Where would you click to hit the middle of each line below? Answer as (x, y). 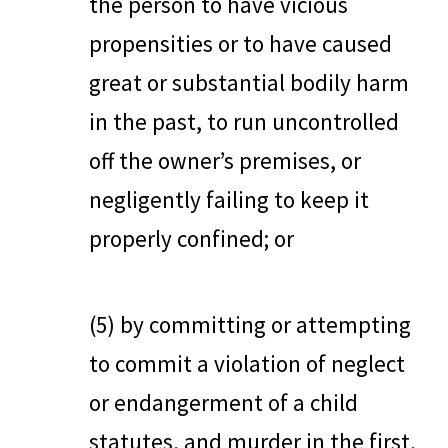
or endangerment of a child (223, 402)
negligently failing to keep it (229, 199)
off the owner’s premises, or (225, 160)
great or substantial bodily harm (249, 82)
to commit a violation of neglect (247, 363)
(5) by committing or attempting (250, 324)
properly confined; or (191, 238)
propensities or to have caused (240, 43)
